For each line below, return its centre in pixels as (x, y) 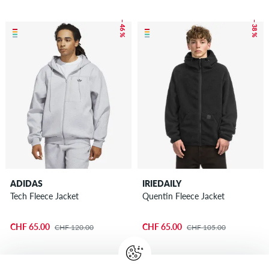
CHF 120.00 (74, 228)
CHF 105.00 (206, 228)
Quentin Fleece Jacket (183, 196)
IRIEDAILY (162, 183)
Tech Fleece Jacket (44, 196)
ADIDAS (26, 183)
